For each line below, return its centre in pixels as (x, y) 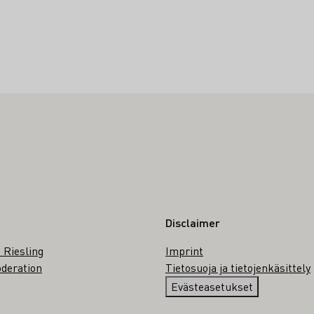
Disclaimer (193, 223)
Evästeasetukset (212, 287)
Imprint (184, 251)
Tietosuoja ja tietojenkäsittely (238, 268)
